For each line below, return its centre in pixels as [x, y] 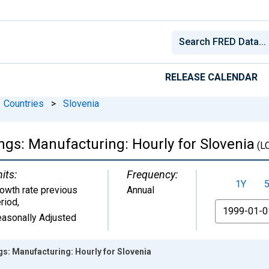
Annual [141, 190]
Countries [24, 103]
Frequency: [152, 174]
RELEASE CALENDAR [211, 77]
